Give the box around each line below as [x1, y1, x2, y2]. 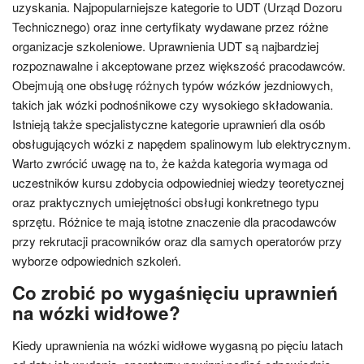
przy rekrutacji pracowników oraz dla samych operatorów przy [12, 232, 342, 249]
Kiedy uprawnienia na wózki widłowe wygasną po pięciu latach [12, 336, 343, 353]
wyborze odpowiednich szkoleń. [12, 252, 181, 269]
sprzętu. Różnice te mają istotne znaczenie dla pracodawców [12, 213, 336, 230]
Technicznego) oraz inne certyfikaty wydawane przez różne [12, 18, 328, 35]
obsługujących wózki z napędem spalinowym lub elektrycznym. [12, 135, 351, 152]
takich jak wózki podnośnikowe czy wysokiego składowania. [12, 96, 333, 113]
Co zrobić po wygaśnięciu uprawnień [12, 279, 338, 305]
